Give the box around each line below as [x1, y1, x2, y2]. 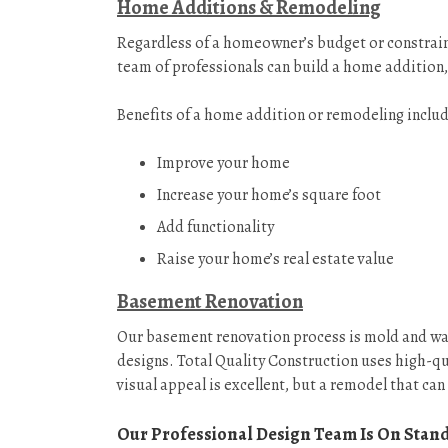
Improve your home [157, 151, 290, 174]
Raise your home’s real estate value [157, 247, 394, 270]
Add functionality [157, 215, 274, 238]
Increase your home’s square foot [157, 183, 381, 206]
